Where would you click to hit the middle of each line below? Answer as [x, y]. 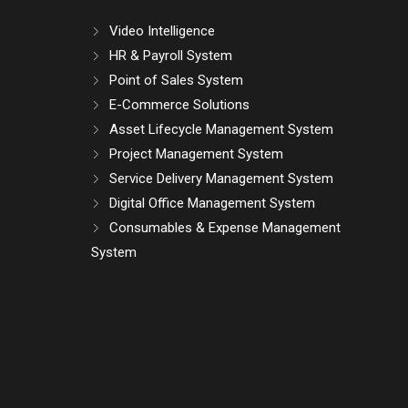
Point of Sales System [177, 81]
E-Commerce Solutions [180, 105]
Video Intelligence [163, 31]
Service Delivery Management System [222, 179]
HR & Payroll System [171, 56]
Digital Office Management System [213, 204]
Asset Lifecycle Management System [222, 130]
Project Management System [197, 154]
